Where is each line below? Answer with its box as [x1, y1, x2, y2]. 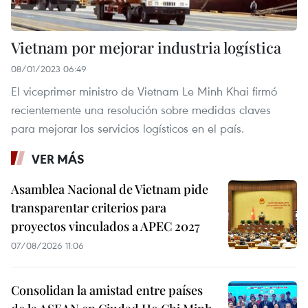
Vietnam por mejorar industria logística [11, 37, 281, 58]
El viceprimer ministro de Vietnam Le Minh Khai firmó [11, 83, 277, 100]
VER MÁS [32, 151, 85, 168]
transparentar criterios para [11, 199, 166, 217]
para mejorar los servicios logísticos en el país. [11, 120, 244, 137]
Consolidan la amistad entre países [11, 282, 203, 299]
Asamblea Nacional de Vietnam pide [11, 181, 208, 198]
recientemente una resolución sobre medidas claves [11, 102, 271, 118]
